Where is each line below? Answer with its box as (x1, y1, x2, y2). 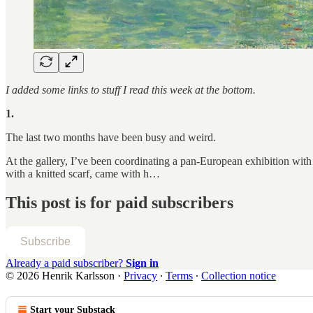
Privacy (124, 270, 157, 282)
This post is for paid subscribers (6, 194, 233, 212)
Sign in (126, 257, 159, 270)
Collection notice (201, 270, 276, 282)
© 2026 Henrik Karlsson (6, 270, 115, 282)
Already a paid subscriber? (6, 257, 126, 270)
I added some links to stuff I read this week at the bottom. (6, 83, 256, 96)
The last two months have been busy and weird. (6, 131, 216, 143)
